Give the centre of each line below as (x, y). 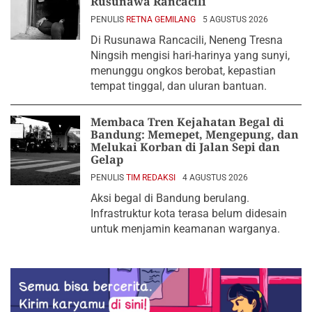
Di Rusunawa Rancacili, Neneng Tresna (187, 40)
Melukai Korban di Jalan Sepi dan (185, 147)
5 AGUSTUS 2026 (235, 19)
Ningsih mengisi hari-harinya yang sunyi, (190, 55)
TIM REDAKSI (151, 177)
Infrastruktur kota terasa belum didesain (189, 213)
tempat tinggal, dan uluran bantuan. (179, 86)
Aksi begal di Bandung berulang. (170, 198)
